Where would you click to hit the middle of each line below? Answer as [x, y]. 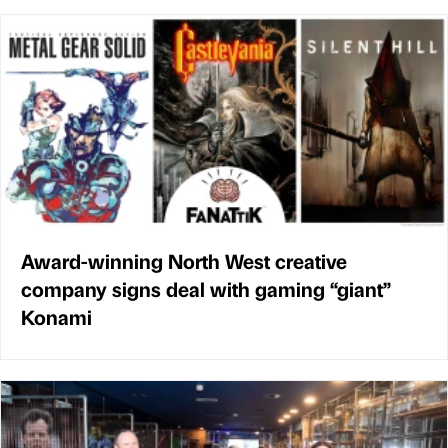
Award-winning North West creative [184, 261]
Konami [56, 317]
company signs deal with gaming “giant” [206, 289]
